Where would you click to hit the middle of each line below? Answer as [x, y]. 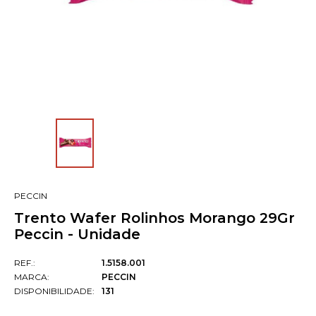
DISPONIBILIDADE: [54, 291]
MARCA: [32, 277]
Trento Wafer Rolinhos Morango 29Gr [154, 218]
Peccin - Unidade [77, 235]
